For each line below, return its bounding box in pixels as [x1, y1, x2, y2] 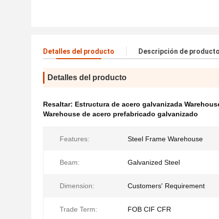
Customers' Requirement [128, 182, 205, 190]
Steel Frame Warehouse [128, 135, 203, 143]
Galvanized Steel [128, 158, 180, 166]
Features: [60, 135, 89, 143]
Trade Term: [60, 205, 97, 213]
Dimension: [60, 182, 94, 190]
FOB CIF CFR [128, 205, 171, 213]
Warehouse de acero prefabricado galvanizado [43, 110, 198, 118]
